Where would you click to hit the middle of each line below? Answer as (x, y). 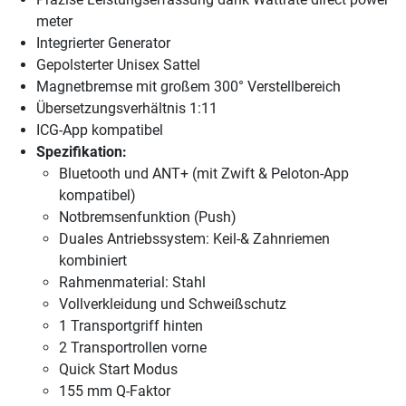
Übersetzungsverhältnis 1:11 (127, 109)
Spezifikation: (82, 152)
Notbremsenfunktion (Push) (148, 217)
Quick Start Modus (118, 370)
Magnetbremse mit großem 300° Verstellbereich (188, 87)
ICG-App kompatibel (100, 130)
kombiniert (93, 261)
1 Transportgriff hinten (131, 326)
